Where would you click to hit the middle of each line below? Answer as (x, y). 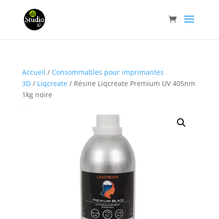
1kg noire (37, 95)
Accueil (33, 72)
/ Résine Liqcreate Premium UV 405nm (131, 83)
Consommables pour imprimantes (108, 72)
